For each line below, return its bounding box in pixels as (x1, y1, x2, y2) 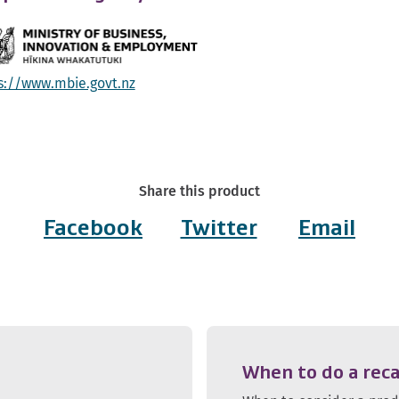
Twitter (180, 216, 257, 240)
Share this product (139, 181, 260, 202)
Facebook (44, 216, 142, 240)
